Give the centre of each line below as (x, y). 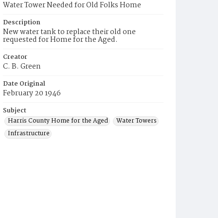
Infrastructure (29, 134)
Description (22, 23)
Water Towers (136, 121)
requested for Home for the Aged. (60, 40)
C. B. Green (22, 67)
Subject (15, 111)
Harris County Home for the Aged (58, 121)
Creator (15, 57)
